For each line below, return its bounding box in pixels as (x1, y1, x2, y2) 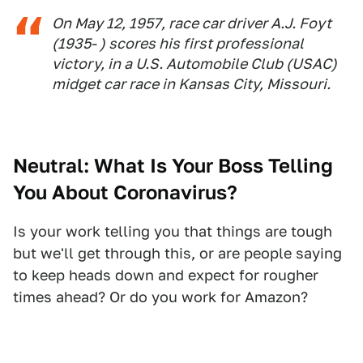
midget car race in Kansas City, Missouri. (52, 75, 331, 93)
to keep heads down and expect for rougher (13, 267, 318, 284)
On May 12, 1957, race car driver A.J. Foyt (52, 15, 331, 32)
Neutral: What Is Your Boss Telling (13, 154, 333, 178)
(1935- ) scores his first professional (52, 35, 304, 53)
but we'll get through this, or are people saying (13, 245, 342, 263)
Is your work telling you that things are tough (13, 223, 332, 241)
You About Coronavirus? (13, 181, 237, 205)
